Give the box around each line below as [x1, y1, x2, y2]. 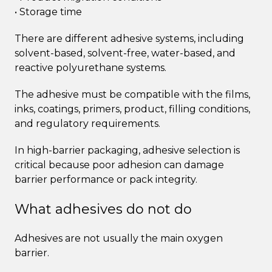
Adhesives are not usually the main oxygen [15, 232, 223, 244]
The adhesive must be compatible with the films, [15, 88, 250, 100]
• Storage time [15, 5, 82, 18]
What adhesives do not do [15, 200, 192, 217]
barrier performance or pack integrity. [15, 173, 197, 185]
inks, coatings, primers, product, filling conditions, [15, 103, 250, 115]
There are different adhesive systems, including [15, 32, 244, 44]
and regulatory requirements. [15, 117, 160, 129]
